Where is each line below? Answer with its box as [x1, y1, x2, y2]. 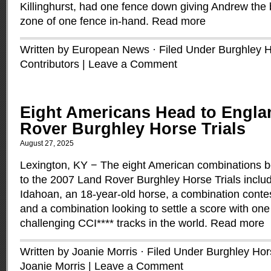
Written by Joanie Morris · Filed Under [20, 246, 206, 258]
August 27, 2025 [20, 139, 74, 148]
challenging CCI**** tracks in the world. [20, 217, 211, 229]
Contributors [20, 58, 79, 70]
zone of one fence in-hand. [20, 15, 152, 27]
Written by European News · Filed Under [20, 44, 218, 56]
